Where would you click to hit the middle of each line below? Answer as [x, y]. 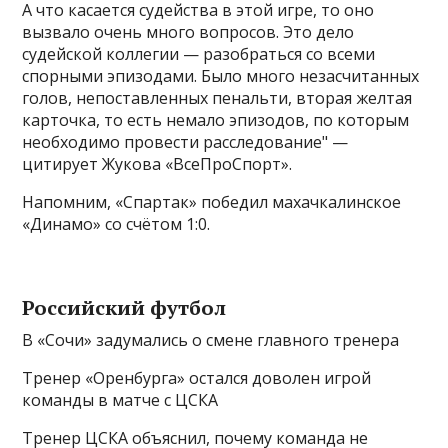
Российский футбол [124, 307]
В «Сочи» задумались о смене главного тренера [211, 339]
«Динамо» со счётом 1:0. [116, 223]
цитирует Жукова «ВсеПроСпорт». [157, 163]
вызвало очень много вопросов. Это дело [188, 31]
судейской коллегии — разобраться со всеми [199, 53]
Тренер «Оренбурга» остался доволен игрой [197, 377]
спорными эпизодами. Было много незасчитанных [221, 75]
